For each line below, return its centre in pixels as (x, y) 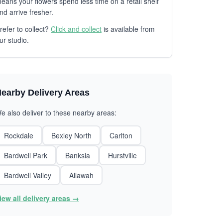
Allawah (81, 175)
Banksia (78, 155)
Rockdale (19, 135)
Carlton (121, 135)
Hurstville (122, 155)
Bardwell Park (26, 155)
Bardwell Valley (28, 175)
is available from (128, 29)
